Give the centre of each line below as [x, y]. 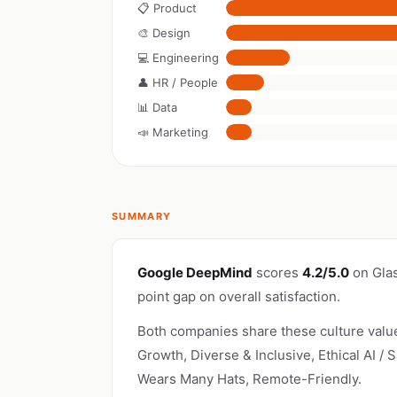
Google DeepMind [195, 272]
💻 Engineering [178, 58]
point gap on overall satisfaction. [239, 296]
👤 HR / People [178, 82]
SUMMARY [142, 216]
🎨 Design [164, 33]
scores [277, 272]
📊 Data [157, 107]
